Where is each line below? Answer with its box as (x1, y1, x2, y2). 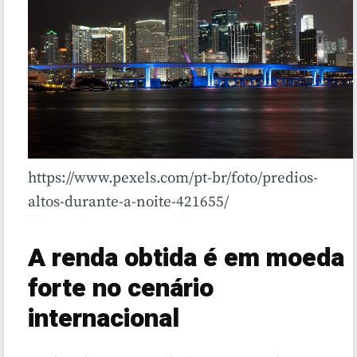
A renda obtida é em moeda (28, 239, 344, 277)
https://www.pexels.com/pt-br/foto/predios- (28, 169, 318, 188)
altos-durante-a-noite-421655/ (28, 193, 229, 212)
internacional (28, 300, 179, 338)
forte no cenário (28, 269, 214, 308)
